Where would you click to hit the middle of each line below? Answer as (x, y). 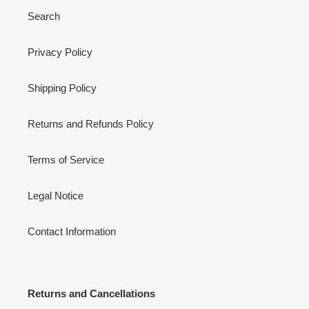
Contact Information (72, 231)
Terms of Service (66, 159)
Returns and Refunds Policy (91, 123)
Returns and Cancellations (91, 293)
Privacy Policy (60, 52)
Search (44, 16)
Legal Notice (56, 195)
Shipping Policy (62, 88)
